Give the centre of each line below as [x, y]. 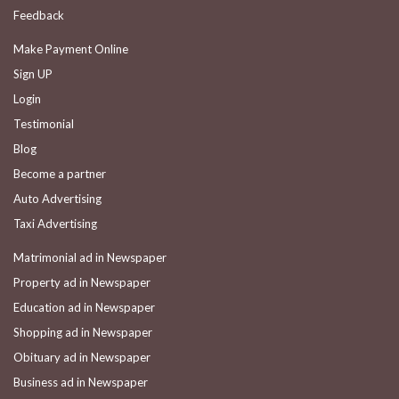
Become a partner [60, 174]
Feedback [39, 15]
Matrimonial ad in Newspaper [90, 257]
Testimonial [44, 124]
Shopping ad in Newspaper [83, 332]
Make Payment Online [71, 49]
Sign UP [33, 74]
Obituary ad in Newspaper [82, 357]
